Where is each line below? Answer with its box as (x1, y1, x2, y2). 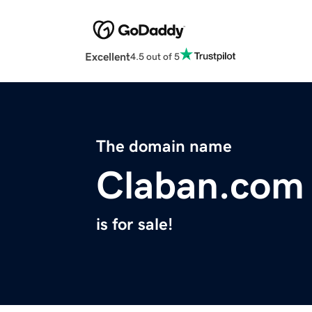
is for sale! (96, 216, 173, 233)
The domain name (96, 138, 232, 155)
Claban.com (96, 166, 304, 205)
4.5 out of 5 (130, 51, 180, 61)
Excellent (85, 51, 130, 63)
